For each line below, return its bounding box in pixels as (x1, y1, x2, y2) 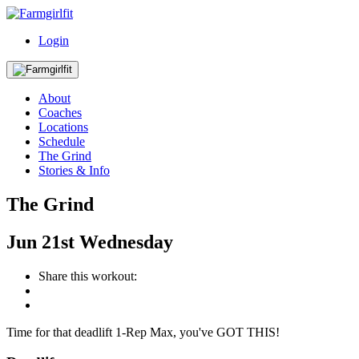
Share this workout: (38, 268, 137, 283)
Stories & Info (38, 163, 110, 177)
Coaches (38, 106, 82, 119)
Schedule (38, 135, 85, 148)
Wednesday (79, 231, 173, 252)
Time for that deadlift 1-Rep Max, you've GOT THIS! (6, 325, 280, 339)
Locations (38, 120, 88, 134)
